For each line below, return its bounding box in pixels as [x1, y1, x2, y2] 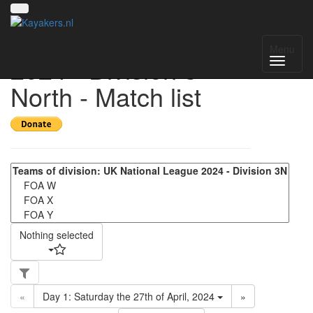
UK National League [10, 24, 235, 59]
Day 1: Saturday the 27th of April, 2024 [43, 289, 217, 303]
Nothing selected [20, 228, 94, 242]
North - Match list [10, 78, 201, 114]
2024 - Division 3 [10, 51, 198, 87]
